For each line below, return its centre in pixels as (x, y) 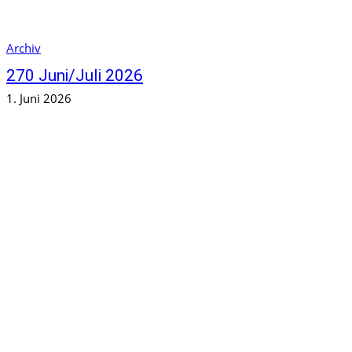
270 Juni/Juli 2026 (75, 75)
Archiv (24, 48)
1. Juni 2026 (39, 98)
